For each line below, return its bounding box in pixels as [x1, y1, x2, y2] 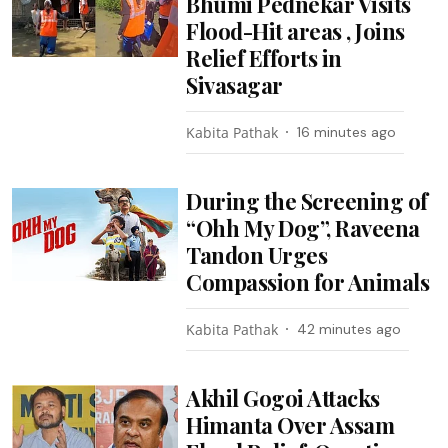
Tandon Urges [186, 239, 328, 270]
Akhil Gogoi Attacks [186, 382, 380, 413]
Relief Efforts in [186, 42, 342, 73]
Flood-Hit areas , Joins [186, 15, 405, 46]
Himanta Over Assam [186, 409, 395, 440]
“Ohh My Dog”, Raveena [186, 212, 420, 243]
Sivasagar [186, 69, 283, 100]
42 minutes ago [297, 319, 402, 338]
